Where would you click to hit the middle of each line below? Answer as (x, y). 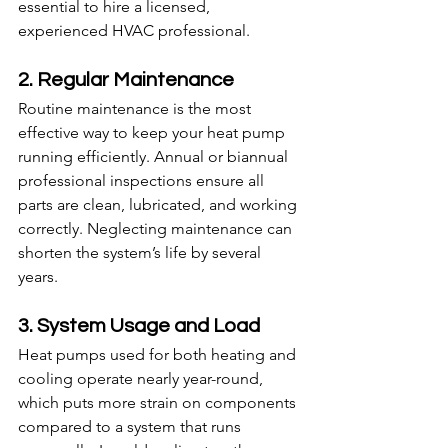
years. (38, 277)
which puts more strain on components (159, 403)
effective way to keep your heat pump (153, 133)
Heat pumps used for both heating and (159, 355)
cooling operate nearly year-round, (142, 379)
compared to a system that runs (131, 427)
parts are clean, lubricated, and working (159, 205)
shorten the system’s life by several (141, 253)
